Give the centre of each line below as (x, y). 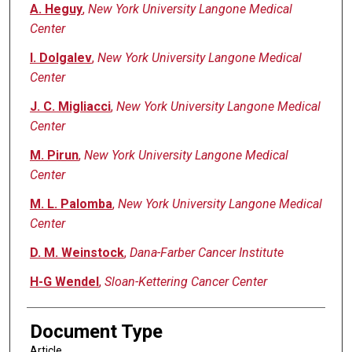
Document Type (96, 332)
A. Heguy (56, 9)
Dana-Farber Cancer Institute (206, 253)
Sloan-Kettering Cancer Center (185, 282)
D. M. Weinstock (77, 253)
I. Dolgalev (60, 58)
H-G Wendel (64, 282)
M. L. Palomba (71, 204)
